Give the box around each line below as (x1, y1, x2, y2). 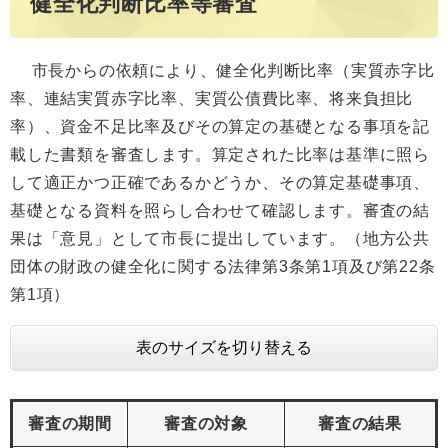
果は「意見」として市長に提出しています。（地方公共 (10, 229, 430, 247)
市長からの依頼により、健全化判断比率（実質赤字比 (10, 61, 435, 79)
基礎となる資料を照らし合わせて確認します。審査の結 (10, 201, 430, 219)
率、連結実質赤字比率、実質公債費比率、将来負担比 (10, 89, 414, 107)
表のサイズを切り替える (136, 338, 312, 356)
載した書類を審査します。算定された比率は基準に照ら (10, 145, 430, 163)
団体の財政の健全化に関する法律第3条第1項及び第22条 (10, 257, 436, 275)
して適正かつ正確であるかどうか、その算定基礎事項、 (10, 173, 430, 191)
